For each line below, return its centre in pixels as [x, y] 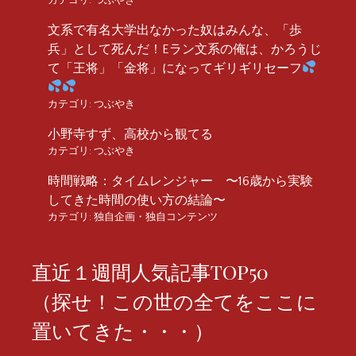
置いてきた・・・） [123, 330]
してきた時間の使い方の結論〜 [137, 200]
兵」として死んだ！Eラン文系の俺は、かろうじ [185, 49]
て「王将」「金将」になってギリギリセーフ [175, 68]
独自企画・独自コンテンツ [156, 217]
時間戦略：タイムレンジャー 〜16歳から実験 [180, 181]
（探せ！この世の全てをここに [174, 300]
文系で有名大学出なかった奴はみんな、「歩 [175, 30]
